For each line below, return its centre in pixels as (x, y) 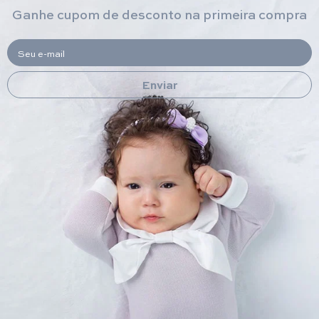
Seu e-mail (41, 53)
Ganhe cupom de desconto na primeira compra (159, 14)
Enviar (159, 84)
